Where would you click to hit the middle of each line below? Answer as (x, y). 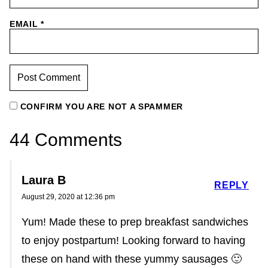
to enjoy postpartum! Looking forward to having (133, 240)
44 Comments (66, 140)
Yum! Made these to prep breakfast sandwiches (135, 222)
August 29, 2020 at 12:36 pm (68, 197)
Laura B (44, 180)
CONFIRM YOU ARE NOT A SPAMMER (100, 106)
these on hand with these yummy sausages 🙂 (132, 259)
